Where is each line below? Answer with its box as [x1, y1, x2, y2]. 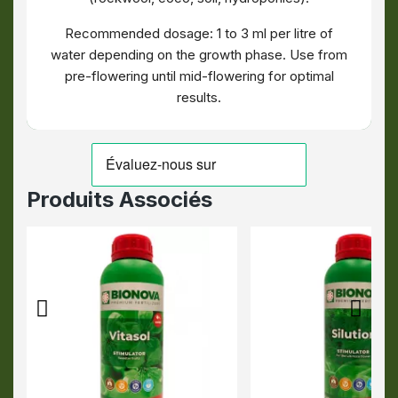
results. [177, 89, 221, 106]
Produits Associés [27, 187, 212, 212]
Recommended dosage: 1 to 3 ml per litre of [65, 25, 333, 42]
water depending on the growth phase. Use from [51, 46, 347, 63]
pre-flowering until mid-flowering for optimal [64, 68, 334, 84]
